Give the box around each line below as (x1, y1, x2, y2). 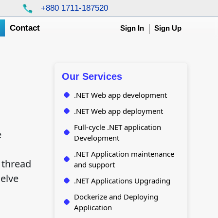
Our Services (61, 71, 122, 82)
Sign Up (154, 23, 182, 32)
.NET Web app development (73, 90, 167, 100)
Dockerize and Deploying (73, 192, 158, 201)
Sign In (120, 23, 144, 32)
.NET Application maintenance (73, 149, 174, 159)
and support (73, 160, 115, 169)
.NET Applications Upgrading (73, 176, 170, 185)
